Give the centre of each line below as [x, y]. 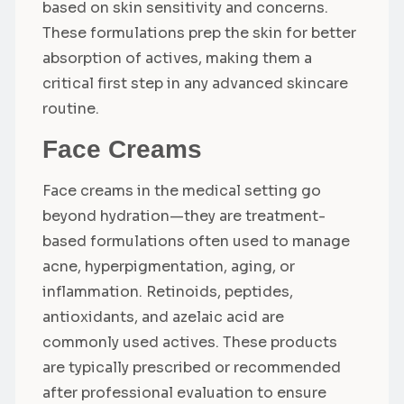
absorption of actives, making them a [177, 59]
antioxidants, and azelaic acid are [163, 317]
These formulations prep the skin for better [199, 33]
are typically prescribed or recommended [192, 368]
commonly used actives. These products [190, 343]
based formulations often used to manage [196, 242]
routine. [71, 109]
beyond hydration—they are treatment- [184, 216]
